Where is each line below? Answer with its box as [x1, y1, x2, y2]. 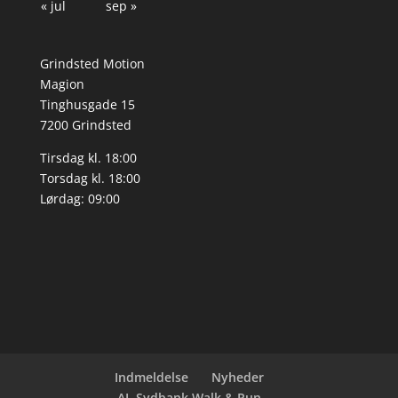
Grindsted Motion [39, 55, 145, 73]
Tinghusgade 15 [39, 96, 135, 114]
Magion [39, 76, 84, 93]
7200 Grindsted [39, 116, 131, 134]
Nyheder [211, 368, 264, 386]
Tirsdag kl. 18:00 [39, 149, 137, 167]
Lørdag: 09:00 [39, 190, 120, 208]
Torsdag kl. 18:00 [39, 170, 140, 187]
